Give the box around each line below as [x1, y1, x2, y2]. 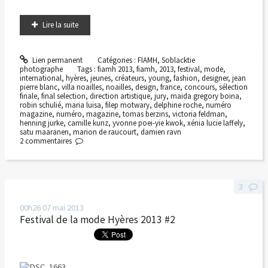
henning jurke [19, 117, 63, 128]
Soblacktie [161, 54, 195, 65]
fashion [173, 72, 197, 83]
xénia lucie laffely [187, 117, 243, 128]
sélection [218, 81, 248, 92]
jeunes [90, 72, 111, 83]
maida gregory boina [170, 90, 239, 101]
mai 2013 [52, 202, 84, 214]
